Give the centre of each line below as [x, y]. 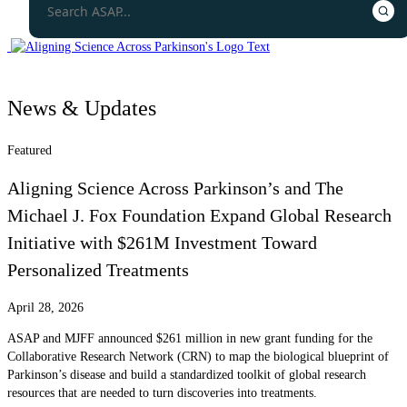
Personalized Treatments [98, 270]
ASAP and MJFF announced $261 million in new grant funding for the [190, 338]
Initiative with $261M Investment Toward [162, 243]
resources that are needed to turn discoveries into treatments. [162, 392]
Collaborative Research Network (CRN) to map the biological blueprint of [198, 356]
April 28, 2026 [45, 307]
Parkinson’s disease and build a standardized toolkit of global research [187, 374]
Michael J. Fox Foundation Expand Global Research [199, 216]
